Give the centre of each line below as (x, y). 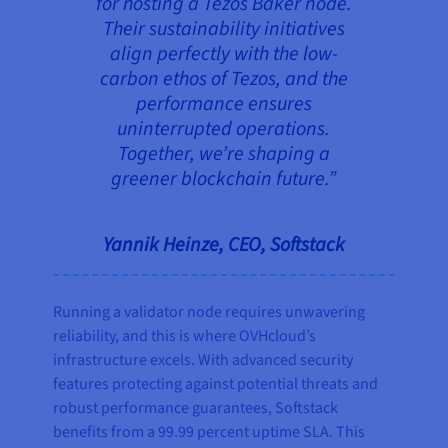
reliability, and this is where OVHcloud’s (185, 335)
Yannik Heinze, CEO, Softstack (223, 244)
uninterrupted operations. (224, 128)
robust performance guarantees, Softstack (196, 407)
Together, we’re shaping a (223, 153)
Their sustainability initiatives (223, 28)
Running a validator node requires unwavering (209, 311)
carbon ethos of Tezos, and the (223, 78)
